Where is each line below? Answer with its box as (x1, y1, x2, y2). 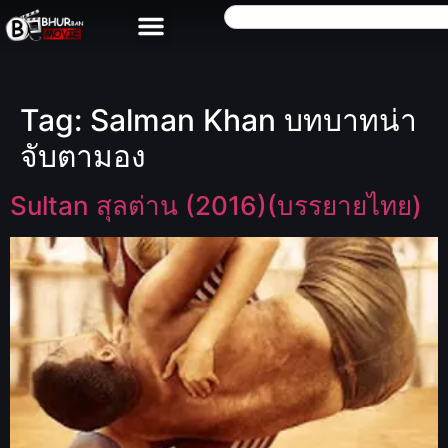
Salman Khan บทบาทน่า (90, 102, 417, 138)
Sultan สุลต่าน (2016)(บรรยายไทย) (10, 190, 422, 221)
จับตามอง (20, 138, 146, 174)
